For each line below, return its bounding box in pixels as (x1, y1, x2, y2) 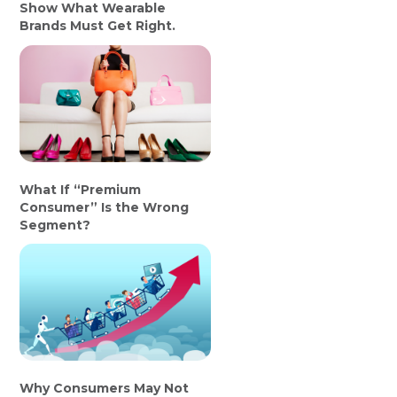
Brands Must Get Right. (19, 18, 176, 35)
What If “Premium (19, 181, 142, 198)
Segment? (19, 216, 91, 233)
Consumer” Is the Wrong (19, 198, 190, 215)
